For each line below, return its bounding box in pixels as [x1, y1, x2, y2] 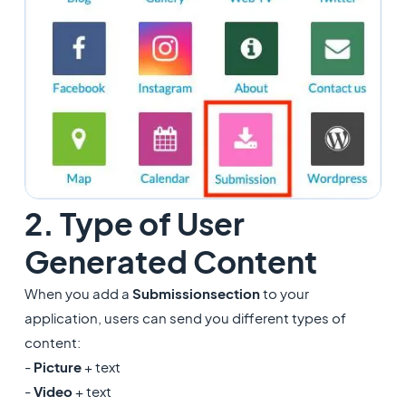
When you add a [24, 284, 132, 302]
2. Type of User [24, 203, 245, 243]
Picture [33, 357, 82, 375]
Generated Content [24, 241, 317, 281]
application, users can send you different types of [24, 308, 346, 326]
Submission [131, 284, 210, 302]
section [209, 284, 260, 302]
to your [259, 284, 309, 302]
